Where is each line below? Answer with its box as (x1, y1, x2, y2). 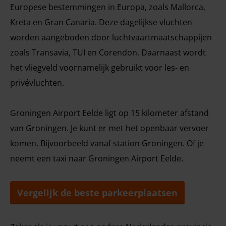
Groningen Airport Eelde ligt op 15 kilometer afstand (10, 107, 209, 119)
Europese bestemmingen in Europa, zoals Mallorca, (10, 2, 205, 13)
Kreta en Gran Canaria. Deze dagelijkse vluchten (10, 17, 192, 28)
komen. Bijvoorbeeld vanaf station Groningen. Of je (10, 138, 204, 149)
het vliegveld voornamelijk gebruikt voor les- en (10, 62, 189, 73)
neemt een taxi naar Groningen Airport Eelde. (10, 153, 183, 164)
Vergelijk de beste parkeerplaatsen (17, 187, 178, 199)
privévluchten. (10, 77, 64, 88)
